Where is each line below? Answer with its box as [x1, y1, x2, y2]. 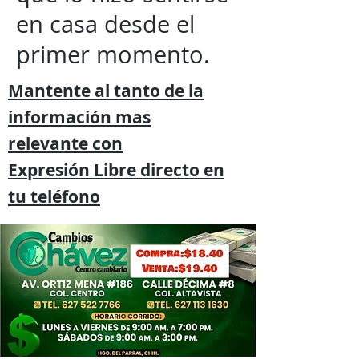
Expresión [8, 159, 90, 182]
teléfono [30, 185, 100, 208]
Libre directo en [90, 159, 224, 182]
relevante [8, 132, 92, 155]
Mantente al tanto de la [8, 79, 204, 103]
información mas [8, 106, 151, 129]
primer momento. [16, 39, 210, 70]
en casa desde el [16, 9, 195, 39]
